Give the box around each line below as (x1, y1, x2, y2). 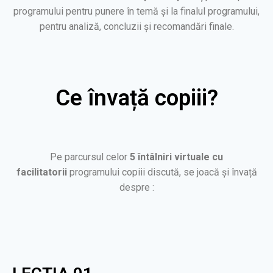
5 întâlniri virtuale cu (130, 151, 223, 163)
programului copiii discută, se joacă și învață (66, 166, 257, 178)
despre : (119, 181, 154, 193)
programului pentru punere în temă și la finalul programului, (13, 5, 260, 17)
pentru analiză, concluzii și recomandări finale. (39, 20, 234, 32)
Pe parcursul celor (50, 151, 130, 163)
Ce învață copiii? (55, 84, 218, 111)
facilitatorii (16, 166, 67, 178)
